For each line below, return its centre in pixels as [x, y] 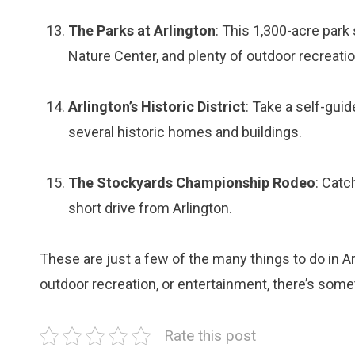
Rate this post [210, 336]
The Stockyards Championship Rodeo [192, 183]
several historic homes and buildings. [185, 132]
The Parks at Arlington [142, 31]
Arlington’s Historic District [157, 107]
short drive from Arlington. [150, 208]
